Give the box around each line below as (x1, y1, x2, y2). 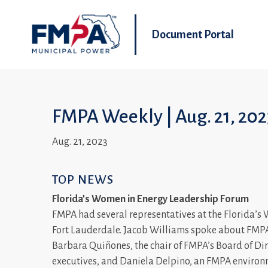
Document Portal (151, 28, 234, 41)
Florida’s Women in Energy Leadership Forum (52, 194, 249, 205)
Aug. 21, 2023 (52, 136, 108, 147)
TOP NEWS (52, 172, 114, 186)
